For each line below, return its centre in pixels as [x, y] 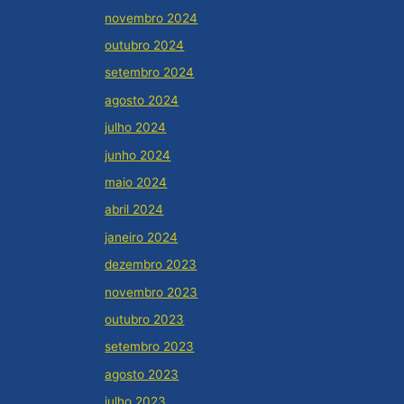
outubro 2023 [145, 319]
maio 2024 [136, 182]
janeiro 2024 [142, 237]
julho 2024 [136, 128]
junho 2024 [138, 155]
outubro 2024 [145, 45]
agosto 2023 [142, 374]
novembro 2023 [151, 292]
